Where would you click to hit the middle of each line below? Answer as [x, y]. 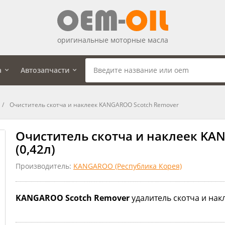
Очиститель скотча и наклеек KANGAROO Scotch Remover [94, 104]
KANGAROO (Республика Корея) [128, 166]
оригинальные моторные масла [113, 40]
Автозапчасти [45, 70]
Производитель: [44, 166]
